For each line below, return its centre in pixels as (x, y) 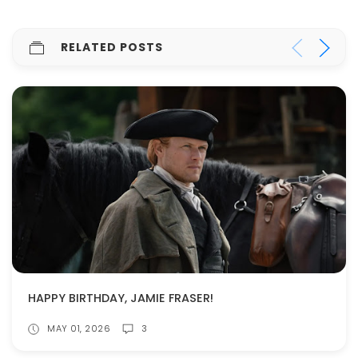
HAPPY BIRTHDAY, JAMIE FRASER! (121, 298)
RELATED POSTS (112, 47)
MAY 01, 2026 (79, 329)
